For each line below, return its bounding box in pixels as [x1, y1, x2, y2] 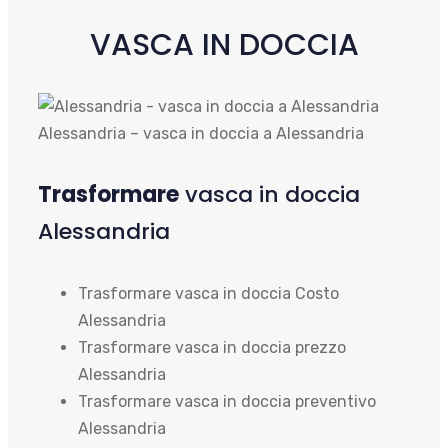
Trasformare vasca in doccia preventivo [78, 391, 376, 411]
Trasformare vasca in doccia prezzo [78, 337, 346, 357]
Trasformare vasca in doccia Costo [78, 283, 339, 303]
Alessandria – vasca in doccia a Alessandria [38, 124, 364, 144]
